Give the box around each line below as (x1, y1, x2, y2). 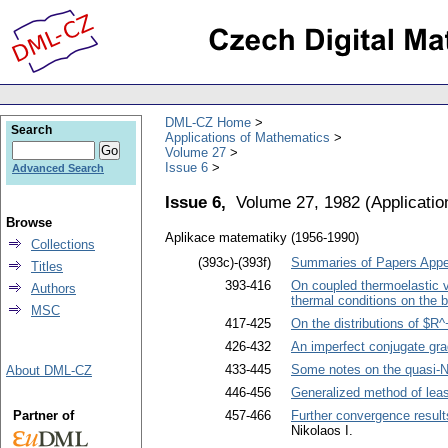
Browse (6, 215, 52, 230)
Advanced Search (12, 162, 104, 174)
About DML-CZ (6, 363, 92, 378)
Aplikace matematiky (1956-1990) (165, 230, 359, 246)
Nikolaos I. (291, 423, 353, 439)
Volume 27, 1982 (236, 191, 360, 212)
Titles (31, 259, 63, 274)
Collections (31, 237, 95, 252)
